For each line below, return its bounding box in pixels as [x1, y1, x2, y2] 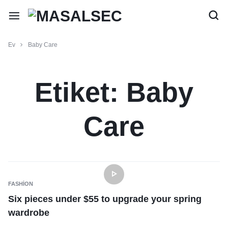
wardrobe [8, 208, 49, 218]
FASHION [8, 181, 33, 187]
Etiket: [35, 77, 126, 107]
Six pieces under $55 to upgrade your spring [8, 194, 202, 204]
